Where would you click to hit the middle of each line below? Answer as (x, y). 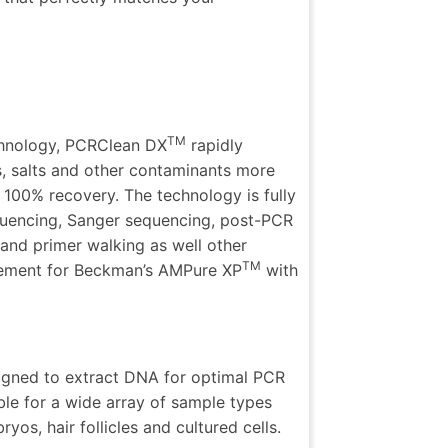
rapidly (214, 145)
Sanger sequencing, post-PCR (180, 220)
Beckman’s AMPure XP (158, 270)
